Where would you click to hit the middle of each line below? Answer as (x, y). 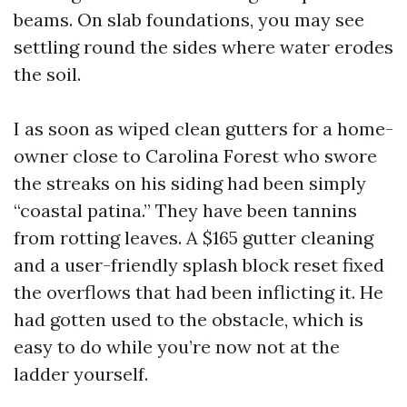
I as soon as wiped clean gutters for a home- (203, 129)
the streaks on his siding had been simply (190, 183)
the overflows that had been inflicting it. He (199, 292)
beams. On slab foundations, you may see (189, 20)
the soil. (47, 74)
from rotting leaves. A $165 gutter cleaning (194, 238)
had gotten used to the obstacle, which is (189, 319)
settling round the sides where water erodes (203, 47)
